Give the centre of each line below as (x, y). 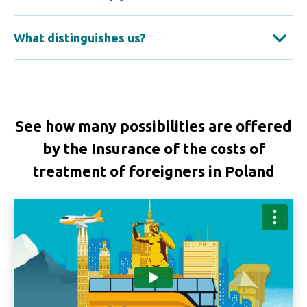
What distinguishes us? (79, 37)
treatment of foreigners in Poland (153, 171)
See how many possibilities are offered (153, 126)
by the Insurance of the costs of (153, 148)
